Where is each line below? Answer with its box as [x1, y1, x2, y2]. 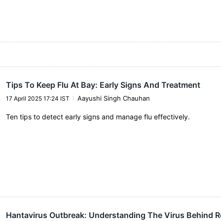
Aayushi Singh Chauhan [77, 94, 150, 102]
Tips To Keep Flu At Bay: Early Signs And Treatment [5, 79, 200, 90]
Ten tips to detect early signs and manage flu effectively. [5, 112, 190, 121]
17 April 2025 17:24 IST [5, 94, 70, 102]
